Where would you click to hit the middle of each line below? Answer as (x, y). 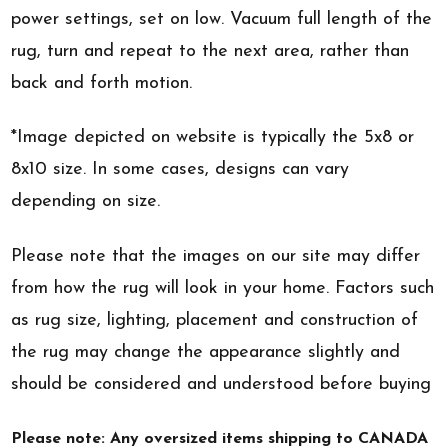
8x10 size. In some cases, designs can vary (180, 170)
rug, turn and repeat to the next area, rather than (210, 51)
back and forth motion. (102, 83)
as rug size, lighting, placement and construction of (215, 320)
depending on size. (86, 202)
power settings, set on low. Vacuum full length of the (222, 19)
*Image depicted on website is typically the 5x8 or (213, 138)
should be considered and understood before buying (221, 384)
